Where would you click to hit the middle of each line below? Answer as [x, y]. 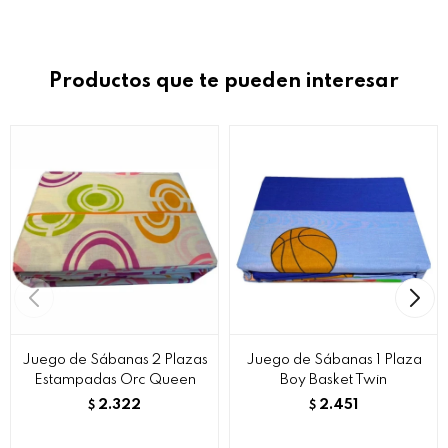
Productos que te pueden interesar [224, 81]
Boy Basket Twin [333, 379]
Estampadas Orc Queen [114, 379]
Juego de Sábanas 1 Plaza [333, 359]
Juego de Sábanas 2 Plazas [114, 359]
